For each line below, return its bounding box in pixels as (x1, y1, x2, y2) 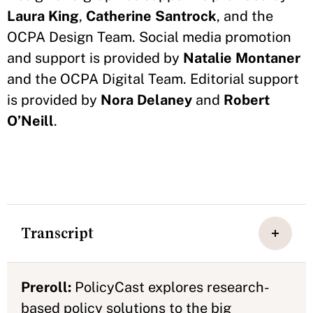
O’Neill (7, 112, 54, 129)
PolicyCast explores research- (71, 279, 270, 296)
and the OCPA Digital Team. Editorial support (7, 71, 299, 87)
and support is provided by (7, 50, 183, 66)
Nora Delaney (101, 92, 192, 108)
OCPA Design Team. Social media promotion (7, 29, 291, 45)
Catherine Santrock (86, 8, 217, 24)
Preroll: (21, 279, 71, 296)
